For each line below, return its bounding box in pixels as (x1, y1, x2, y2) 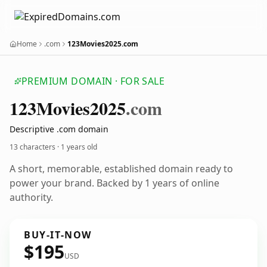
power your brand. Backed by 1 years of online (10, 176, 219, 190)
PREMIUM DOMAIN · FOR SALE (21, 74, 164, 88)
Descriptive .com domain (10, 123, 108, 135)
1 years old (61, 142, 97, 152)
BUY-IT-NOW (24, 228, 92, 241)
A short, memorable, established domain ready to (10, 162, 233, 175)
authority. (10, 191, 53, 204)
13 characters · (10, 142, 61, 152)
